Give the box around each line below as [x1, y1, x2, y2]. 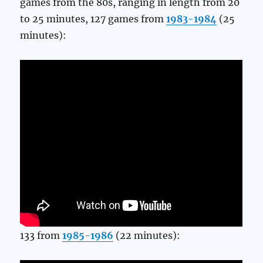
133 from [20, 229, 63, 241]
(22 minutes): [113, 229, 181, 241]
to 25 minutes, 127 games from [20, 13, 167, 25]
